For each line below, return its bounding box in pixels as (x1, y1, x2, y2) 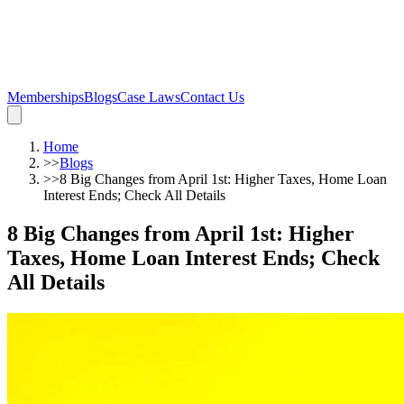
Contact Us (180, 89, 244, 105)
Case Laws (117, 89, 180, 105)
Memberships (7, 89, 84, 105)
